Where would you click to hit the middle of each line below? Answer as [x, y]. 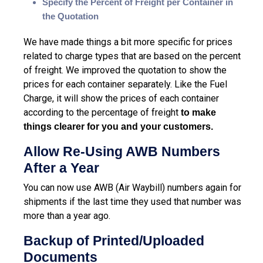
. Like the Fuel [199, 84]
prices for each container [75, 84]
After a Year [61, 168]
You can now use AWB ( [71, 187]
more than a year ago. [67, 215]
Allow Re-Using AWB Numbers [122, 151]
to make [198, 112]
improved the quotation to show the [153, 70]
